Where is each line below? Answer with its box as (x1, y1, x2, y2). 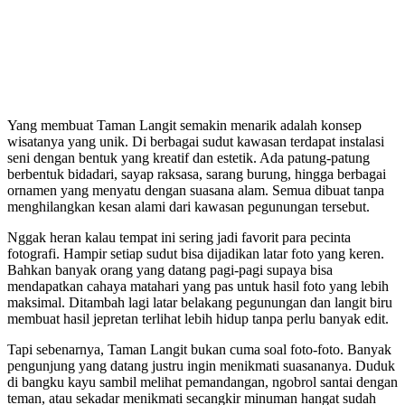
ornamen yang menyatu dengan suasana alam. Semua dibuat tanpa (7, 182, 384, 198)
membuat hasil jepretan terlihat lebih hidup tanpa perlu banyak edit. (7, 310, 389, 326)
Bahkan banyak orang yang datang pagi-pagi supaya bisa (7, 261, 333, 278)
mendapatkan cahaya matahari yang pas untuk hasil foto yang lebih (7, 278, 389, 294)
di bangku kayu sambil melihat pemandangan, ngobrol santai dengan (7, 373, 398, 390)
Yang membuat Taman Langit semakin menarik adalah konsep (7, 117, 362, 133)
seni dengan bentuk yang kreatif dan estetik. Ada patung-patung (7, 149, 370, 165)
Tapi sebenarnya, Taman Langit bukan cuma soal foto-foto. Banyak (7, 341, 391, 357)
